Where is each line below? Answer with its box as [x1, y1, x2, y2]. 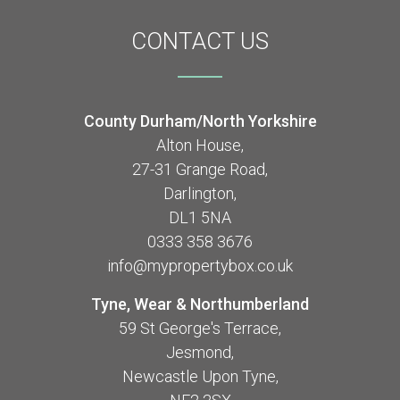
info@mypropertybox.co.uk [107, 256, 293, 276]
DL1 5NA [169, 208, 231, 228]
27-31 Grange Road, [132, 160, 268, 179]
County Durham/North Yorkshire [83, 112, 317, 131]
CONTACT [131, 28, 240, 55]
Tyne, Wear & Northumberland [91, 295, 309, 314]
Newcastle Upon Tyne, [121, 367, 279, 387]
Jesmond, [166, 343, 234, 362]
